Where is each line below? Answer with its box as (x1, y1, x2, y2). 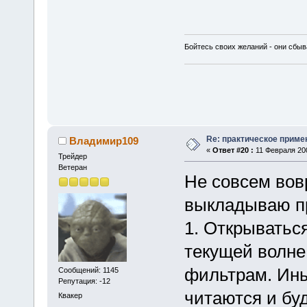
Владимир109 (69, 135, 139, 147)
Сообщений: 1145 (58, 265, 119, 274)
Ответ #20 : (212, 146, 254, 155)
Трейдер (58, 152, 87, 161)
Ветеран (58, 163, 87, 172)
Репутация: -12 (58, 276, 110, 285)
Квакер (58, 291, 82, 300)
